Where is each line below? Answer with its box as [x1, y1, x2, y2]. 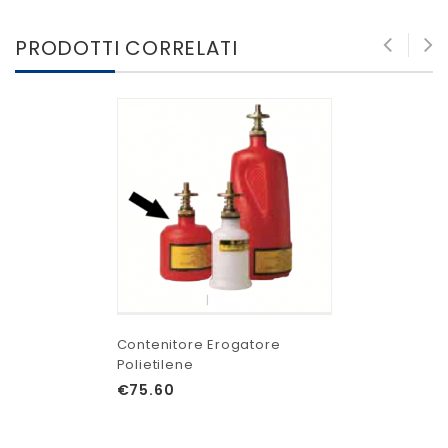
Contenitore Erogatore [116, 334, 281, 354]
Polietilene [116, 354, 194, 374]
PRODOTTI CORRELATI [15, 33, 238, 62]
